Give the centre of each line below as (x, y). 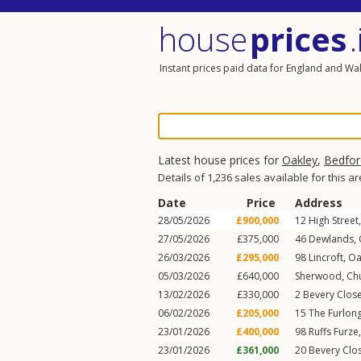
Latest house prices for (220, 160)
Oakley (300, 160)
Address (319, 203)
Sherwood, (321, 276)
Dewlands (331, 239)
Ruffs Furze (334, 332)
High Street (334, 220)
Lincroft (326, 257)
